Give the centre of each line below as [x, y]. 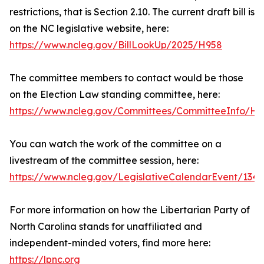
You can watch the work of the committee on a [115, 144]
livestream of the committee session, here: [104, 161]
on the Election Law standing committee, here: [115, 95]
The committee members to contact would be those [126, 78]
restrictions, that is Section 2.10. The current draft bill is [132, 12]
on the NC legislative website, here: [89, 29]
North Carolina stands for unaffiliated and [106, 227]
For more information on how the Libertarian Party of [130, 210]
